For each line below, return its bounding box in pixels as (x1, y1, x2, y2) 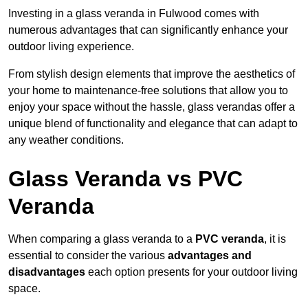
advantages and (168, 250, 252, 262)
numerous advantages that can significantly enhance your (8, 24, 288, 36)
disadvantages (8, 266, 85, 278)
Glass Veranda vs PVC (8, 166, 243, 192)
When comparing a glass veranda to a (8, 233, 195, 245)
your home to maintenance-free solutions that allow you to (8, 85, 288, 97)
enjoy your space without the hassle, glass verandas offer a (8, 101, 295, 113)
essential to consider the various (8, 250, 168, 262)
